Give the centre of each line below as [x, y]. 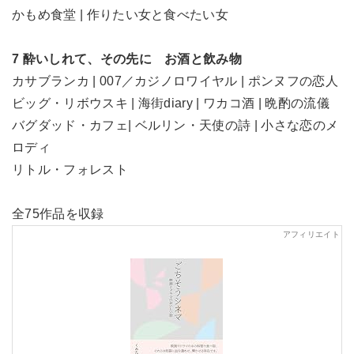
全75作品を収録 [58, 214]
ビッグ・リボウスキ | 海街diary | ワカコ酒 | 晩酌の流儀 [171, 104]
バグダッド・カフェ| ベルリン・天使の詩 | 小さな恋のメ [175, 126]
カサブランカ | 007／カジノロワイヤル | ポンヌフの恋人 [175, 81]
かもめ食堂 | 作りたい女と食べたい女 [121, 15]
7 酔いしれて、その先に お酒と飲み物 [127, 59]
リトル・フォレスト [70, 170]
